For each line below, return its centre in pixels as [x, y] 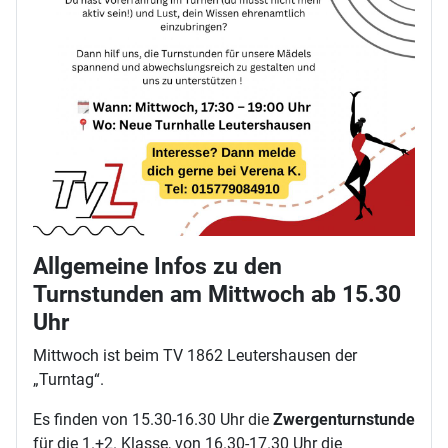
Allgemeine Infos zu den [157, 265]
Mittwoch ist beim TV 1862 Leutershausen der [195, 355]
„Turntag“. [68, 379]
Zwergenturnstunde [344, 419]
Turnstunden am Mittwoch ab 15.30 [217, 293]
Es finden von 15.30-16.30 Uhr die [153, 419]
